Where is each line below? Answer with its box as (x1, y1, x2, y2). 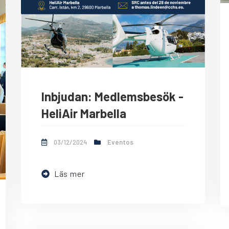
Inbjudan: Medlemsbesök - (41, 89, 184, 104)
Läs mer (54, 169, 85, 179)
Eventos (107, 138, 133, 147)
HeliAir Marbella (41, 106, 126, 121)
